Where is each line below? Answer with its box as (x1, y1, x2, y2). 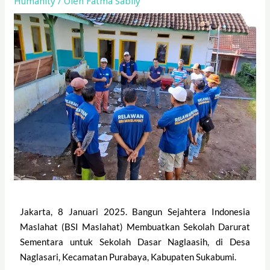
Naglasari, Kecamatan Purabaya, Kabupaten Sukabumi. (20, 251, 237, 262)
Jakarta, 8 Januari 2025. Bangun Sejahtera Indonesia (20, 206, 250, 217)
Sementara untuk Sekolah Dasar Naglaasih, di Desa (20, 236, 250, 247)
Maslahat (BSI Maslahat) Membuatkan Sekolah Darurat (20, 221, 250, 232)
